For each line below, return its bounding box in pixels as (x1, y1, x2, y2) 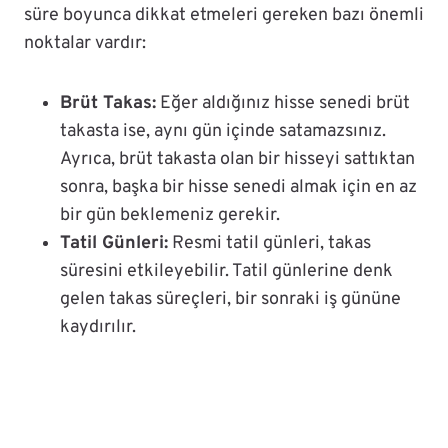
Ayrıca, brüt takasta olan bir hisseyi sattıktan (60, 148, 415, 172)
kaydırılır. (60, 316, 136, 340)
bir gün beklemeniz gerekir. (60, 204, 280, 228)
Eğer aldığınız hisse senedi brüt (156, 92, 410, 116)
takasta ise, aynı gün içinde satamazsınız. (60, 120, 386, 144)
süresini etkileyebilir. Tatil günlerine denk (60, 260, 393, 284)
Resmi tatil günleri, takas (168, 232, 371, 256)
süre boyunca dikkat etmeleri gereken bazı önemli (24, 4, 424, 28)
